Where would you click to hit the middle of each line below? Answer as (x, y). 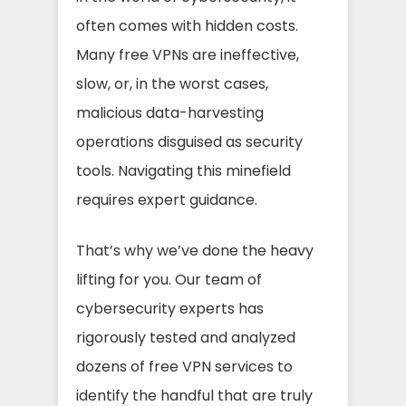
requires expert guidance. (167, 199)
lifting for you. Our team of (169, 279)
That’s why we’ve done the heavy (195, 250)
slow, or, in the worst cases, (172, 83)
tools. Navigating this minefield (184, 170)
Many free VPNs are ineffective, (188, 54)
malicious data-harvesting (170, 112)
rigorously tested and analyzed (186, 337)
